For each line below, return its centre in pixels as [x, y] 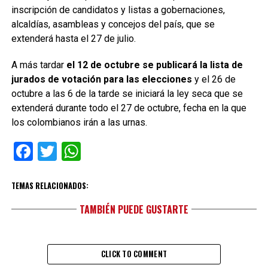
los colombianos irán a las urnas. [79, 122]
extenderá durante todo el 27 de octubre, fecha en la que [129, 108]
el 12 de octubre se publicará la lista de [154, 65]
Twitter [86, 151]
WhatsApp [124, 151]
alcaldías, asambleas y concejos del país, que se [113, 24]
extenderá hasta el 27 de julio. [73, 39]
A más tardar [39, 65]
